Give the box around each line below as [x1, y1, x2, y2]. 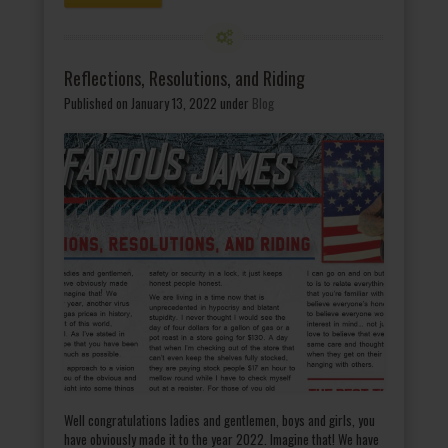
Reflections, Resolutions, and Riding [64, 65, 305, 92]
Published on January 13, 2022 [64, 93, 217, 114]
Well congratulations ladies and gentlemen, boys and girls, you [64, 410, 375, 431]
